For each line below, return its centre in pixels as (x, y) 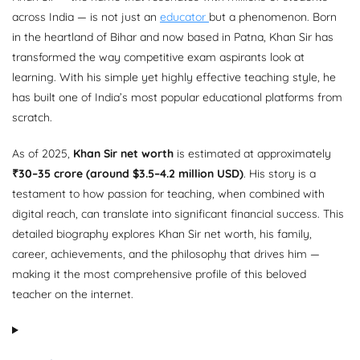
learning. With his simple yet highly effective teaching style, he (174, 78)
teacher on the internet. (73, 295)
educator (184, 17)
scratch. (32, 118)
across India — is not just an (86, 17)
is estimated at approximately (252, 154)
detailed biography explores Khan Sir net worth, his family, (162, 234)
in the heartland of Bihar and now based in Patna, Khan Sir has (173, 37)
